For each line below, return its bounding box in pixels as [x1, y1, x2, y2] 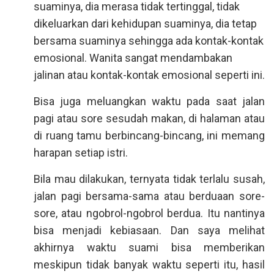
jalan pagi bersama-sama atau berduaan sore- [34, 190, 265, 202]
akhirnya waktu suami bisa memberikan [34, 241, 265, 254]
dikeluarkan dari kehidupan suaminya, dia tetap [34, 17, 257, 30]
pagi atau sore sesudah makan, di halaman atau [34, 112, 265, 125]
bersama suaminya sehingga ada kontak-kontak [34, 34, 264, 47]
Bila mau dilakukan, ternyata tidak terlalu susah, [34, 172, 265, 185]
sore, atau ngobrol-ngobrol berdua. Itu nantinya [34, 207, 265, 220]
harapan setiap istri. [34, 146, 128, 159]
